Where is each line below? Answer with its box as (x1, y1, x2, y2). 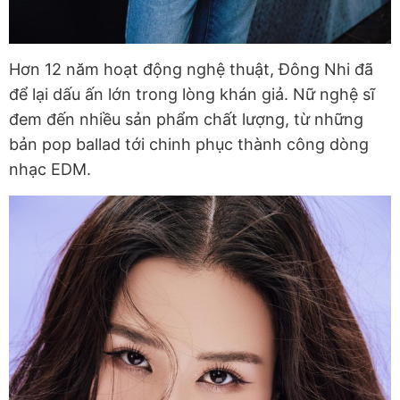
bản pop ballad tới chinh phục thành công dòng (9, 135, 369, 154)
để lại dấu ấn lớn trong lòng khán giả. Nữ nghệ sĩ (9, 85, 375, 104)
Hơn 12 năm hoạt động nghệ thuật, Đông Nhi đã (9, 60, 373, 79)
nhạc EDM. (9, 160, 91, 179)
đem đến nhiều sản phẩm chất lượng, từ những (9, 110, 363, 129)
